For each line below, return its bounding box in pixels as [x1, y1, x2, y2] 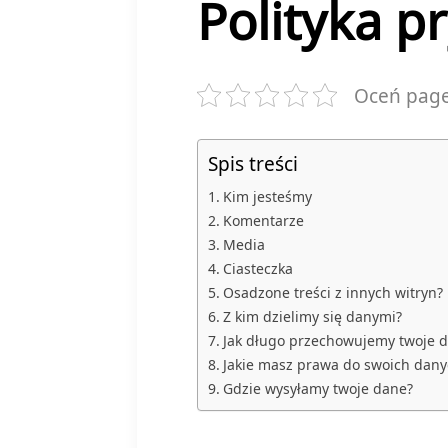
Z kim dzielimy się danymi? [222, 307, 402, 326]
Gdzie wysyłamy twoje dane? [222, 379, 413, 398]
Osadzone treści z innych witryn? [222, 283, 443, 302]
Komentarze [222, 211, 304, 230]
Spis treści [208, 150, 298, 177]
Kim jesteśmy [222, 187, 312, 206]
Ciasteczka [222, 259, 293, 278]
